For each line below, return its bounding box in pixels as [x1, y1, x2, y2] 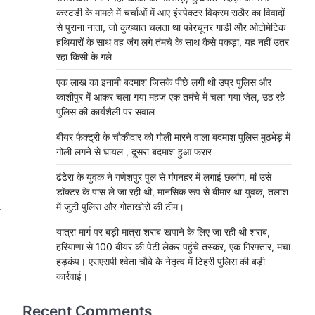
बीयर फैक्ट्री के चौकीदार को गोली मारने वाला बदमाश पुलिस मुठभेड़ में [56, 130, 290, 143]
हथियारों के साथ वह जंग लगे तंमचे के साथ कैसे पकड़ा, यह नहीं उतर [56, 35, 289, 48]
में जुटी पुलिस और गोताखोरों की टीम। [56, 200, 184, 212]
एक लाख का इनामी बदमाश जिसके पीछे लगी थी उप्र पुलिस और [56, 75, 271, 88]
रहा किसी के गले [56, 50, 112, 63]
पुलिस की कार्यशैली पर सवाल [56, 105, 155, 117]
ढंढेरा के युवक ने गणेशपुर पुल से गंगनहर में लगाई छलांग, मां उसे [56, 170, 271, 183]
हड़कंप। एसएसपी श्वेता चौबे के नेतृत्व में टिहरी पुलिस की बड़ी [56, 255, 265, 267]
